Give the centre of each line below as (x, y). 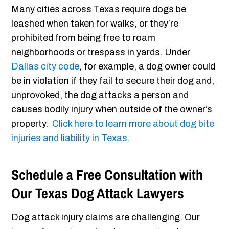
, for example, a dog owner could (147, 67)
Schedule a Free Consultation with (107, 175)
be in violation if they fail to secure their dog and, (113, 81)
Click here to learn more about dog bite (133, 124)
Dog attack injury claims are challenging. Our (106, 217)
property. (32, 124)
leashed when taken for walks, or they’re (95, 24)
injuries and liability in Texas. (71, 138)
